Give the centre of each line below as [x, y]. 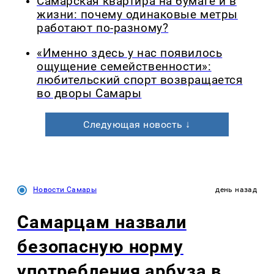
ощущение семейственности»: [124, 66]
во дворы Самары [89, 93]
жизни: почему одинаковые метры [137, 15]
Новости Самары [65, 189]
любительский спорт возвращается [140, 80]
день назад [236, 189]
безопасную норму [100, 246]
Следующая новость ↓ [137, 124]
